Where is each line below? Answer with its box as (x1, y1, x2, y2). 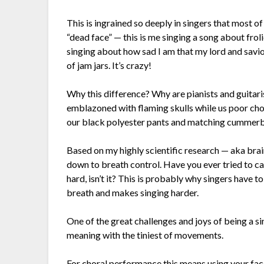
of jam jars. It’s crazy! (67, 60, 152, 71)
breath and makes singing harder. (67, 187, 199, 199)
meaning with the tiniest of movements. (67, 229, 224, 241)
